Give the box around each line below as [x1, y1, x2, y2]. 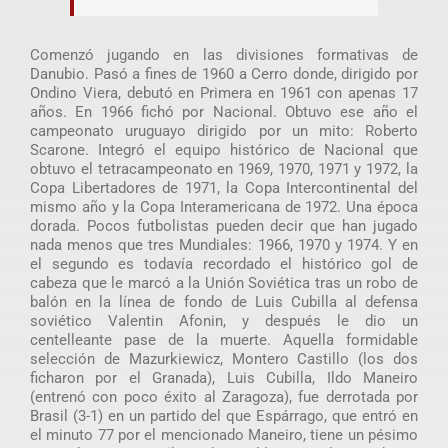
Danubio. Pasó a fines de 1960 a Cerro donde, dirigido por [29, 65, 419, 84]
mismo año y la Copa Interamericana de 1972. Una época [29, 198, 419, 217]
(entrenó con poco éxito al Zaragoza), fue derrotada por [29, 388, 419, 407]
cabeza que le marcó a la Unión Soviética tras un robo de [29, 274, 419, 293]
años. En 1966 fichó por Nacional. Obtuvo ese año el [29, 103, 419, 122]
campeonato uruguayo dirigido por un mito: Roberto [29, 122, 419, 141]
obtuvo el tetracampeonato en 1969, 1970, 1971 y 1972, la [29, 160, 419, 179]
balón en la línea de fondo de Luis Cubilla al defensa [29, 293, 419, 312]
